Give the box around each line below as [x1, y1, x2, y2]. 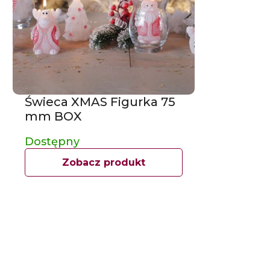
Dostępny [25, 134, 80, 148]
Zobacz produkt [61, 156, 145, 168]
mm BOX [25, 108, 82, 124]
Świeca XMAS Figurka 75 [25, 94, 175, 109]
